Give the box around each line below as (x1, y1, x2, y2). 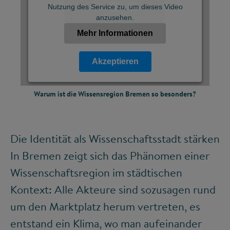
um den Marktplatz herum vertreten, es (10, 199, 200, 215)
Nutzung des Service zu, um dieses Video (47, 2, 183, 11)
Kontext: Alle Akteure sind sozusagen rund (10, 182, 216, 198)
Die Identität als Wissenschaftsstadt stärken (10, 131, 220, 147)
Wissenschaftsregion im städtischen (10, 165, 182, 181)
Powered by (95, 80, 135, 89)
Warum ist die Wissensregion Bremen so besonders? (34, 89, 196, 100)
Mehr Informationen (77, 28, 153, 37)
